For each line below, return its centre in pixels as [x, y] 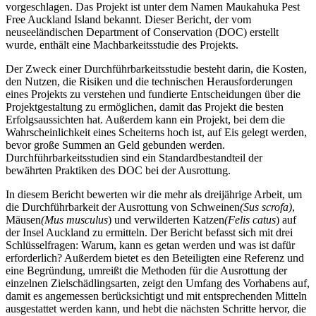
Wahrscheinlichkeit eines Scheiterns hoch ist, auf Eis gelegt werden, [156, 133]
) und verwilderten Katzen [166, 220]
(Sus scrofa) [266, 207]
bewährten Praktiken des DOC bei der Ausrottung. [118, 171]
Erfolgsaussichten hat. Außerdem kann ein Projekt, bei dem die [145, 120]
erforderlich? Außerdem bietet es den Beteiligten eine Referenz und [155, 258]
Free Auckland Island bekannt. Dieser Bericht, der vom [128, 20]
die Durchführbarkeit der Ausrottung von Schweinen [123, 207]
